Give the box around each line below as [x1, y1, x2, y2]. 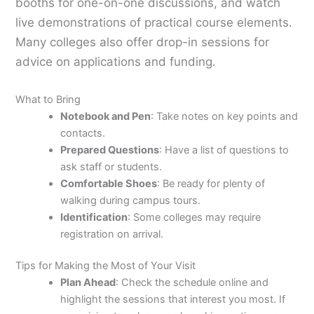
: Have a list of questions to [159, 143, 289, 156]
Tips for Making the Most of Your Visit [15, 259, 196, 273]
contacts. [60, 126, 106, 139]
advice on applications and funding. [15, 55, 217, 69]
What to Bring [15, 93, 81, 106]
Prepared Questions [60, 143, 160, 156]
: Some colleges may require [128, 210, 261, 224]
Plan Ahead [60, 276, 116, 289]
